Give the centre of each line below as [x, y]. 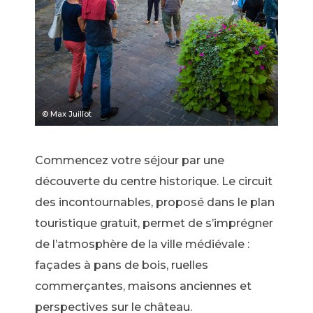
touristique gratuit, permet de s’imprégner [154, 223]
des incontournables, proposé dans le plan [155, 202]
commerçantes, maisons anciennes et [143, 286]
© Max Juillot [67, 114]
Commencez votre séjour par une [130, 160]
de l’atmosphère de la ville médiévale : [142, 244]
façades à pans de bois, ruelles [122, 265]
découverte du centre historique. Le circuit [154, 181]
